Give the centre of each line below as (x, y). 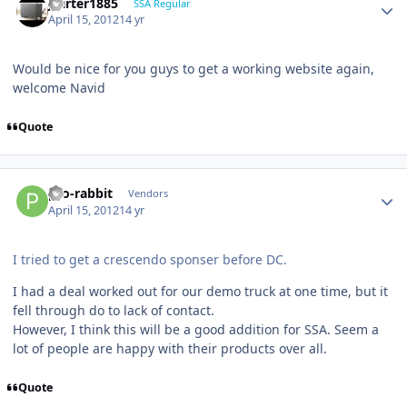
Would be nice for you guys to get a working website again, (194, 69)
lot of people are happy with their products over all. (170, 348)
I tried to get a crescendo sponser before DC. (150, 259)
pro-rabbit (81, 194)
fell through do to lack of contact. (114, 310)
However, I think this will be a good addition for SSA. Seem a (196, 329)
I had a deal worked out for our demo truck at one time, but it (200, 291)
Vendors (148, 194)
